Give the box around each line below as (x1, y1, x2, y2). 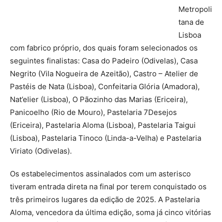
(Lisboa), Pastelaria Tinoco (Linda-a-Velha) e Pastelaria (10, 133, 201, 143)
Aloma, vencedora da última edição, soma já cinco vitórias (10, 208, 211, 217)
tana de (178, 17, 204, 27)
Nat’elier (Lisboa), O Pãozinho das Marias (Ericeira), (10, 95, 188, 104)
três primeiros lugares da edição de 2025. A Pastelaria (10, 195, 200, 204)
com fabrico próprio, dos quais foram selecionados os (10, 43, 198, 53)
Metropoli (178, 4, 212, 14)
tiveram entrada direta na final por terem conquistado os (10, 182, 207, 191)
